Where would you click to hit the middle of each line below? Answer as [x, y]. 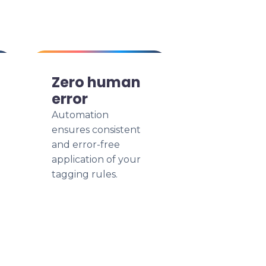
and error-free [86, 145]
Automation [80, 115]
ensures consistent [96, 130]
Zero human [96, 82]
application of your [96, 159]
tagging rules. [85, 174]
